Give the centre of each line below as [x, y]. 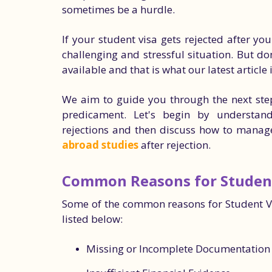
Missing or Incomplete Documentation [178, 249]
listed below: [92, 219]
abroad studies [100, 145]
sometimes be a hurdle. [118, 9]
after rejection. [175, 145]
